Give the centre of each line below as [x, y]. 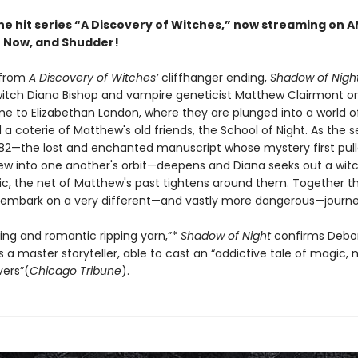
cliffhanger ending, [214, 78]
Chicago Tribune [75, 271]
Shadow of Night [225, 236]
